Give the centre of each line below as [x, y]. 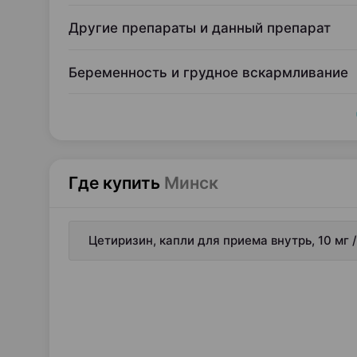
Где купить [114, 183]
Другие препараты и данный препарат [200, 28]
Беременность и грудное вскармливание [208, 73]
